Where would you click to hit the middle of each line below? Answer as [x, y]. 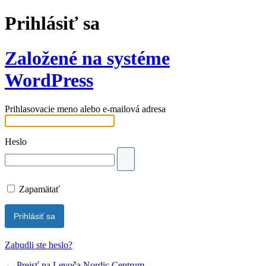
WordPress [49, 80]
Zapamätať [39, 189]
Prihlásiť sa [52, 23]
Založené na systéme [87, 58]
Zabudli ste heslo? [39, 245]
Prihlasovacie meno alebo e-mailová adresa [85, 109]
